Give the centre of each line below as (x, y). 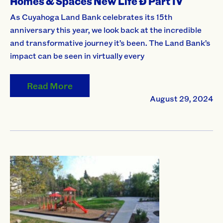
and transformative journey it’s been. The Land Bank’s (110, 43)
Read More (50, 86)
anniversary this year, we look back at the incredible (106, 30)
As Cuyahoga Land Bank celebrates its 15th (91, 17)
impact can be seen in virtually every (77, 56)
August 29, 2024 (181, 99)
